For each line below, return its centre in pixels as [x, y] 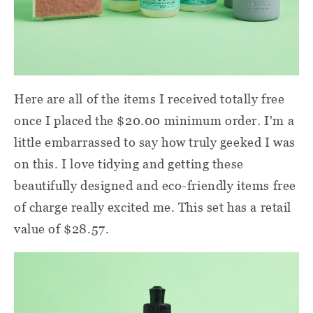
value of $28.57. [62, 229]
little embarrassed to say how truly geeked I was [155, 143]
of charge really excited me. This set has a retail [153, 208]
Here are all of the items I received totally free [150, 99]
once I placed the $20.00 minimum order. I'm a [154, 121]
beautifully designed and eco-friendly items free [155, 186]
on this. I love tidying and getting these [129, 164]
